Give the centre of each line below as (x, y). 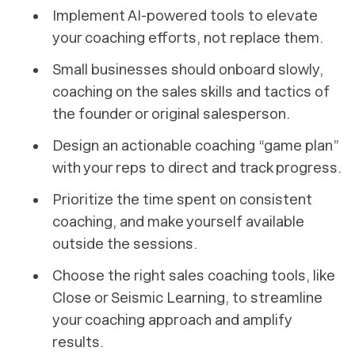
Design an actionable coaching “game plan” (196, 145)
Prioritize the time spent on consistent (182, 199)
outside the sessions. (125, 244)
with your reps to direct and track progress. (197, 168)
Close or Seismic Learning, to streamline (187, 298)
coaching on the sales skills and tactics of (191, 92)
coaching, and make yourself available (178, 221)
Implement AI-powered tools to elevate (185, 15)
